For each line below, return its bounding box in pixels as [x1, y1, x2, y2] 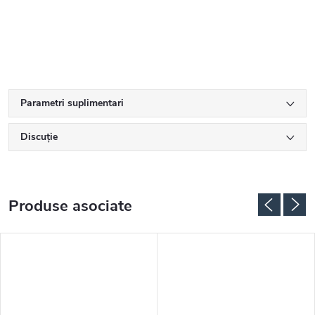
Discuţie [20, 130, 58, 144]
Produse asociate [8, 195, 132, 217]
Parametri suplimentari [20, 96, 124, 110]
